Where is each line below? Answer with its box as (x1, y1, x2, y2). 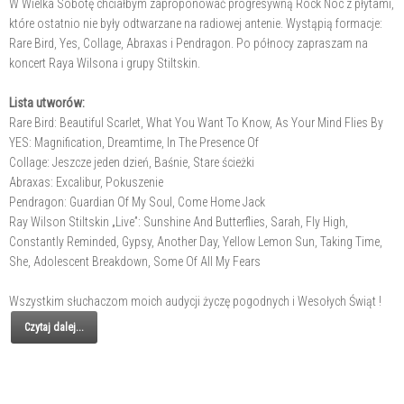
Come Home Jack (178, 195, 265, 209)
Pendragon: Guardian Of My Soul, (9, 195, 178, 209)
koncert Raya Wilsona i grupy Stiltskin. (9, 56, 200, 70)
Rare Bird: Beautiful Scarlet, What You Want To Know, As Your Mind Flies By (9, 115, 383, 130)
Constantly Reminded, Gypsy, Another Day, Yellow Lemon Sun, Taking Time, (9, 234, 382, 249)
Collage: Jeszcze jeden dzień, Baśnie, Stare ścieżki (9, 155, 254, 170)
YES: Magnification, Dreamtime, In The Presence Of (9, 135, 259, 150)
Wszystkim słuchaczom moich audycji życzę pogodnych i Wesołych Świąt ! (9, 294, 381, 308)
